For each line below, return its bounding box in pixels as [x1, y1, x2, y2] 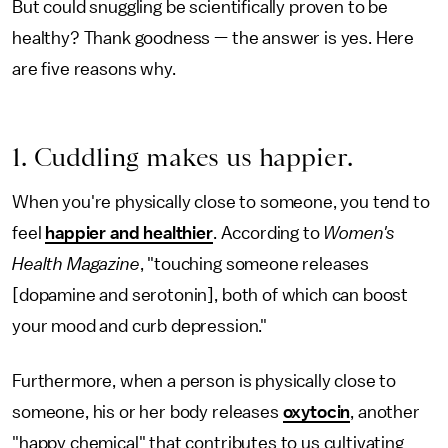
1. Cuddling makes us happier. [12, 142, 353, 172]
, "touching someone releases [139, 255, 370, 273]
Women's [323, 224, 396, 242]
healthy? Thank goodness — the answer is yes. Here [12, 29, 415, 47]
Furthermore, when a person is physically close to [12, 372, 397, 390]
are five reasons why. [12, 60, 176, 78]
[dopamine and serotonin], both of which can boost [12, 286, 409, 304]
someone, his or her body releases [12, 403, 283, 421]
